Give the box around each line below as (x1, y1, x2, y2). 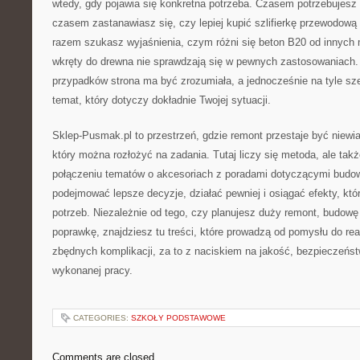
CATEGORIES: (73, 313, 131, 322)
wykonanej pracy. (52, 264, 133, 276)
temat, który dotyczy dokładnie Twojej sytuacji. (52, 94, 271, 106)
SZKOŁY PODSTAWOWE (131, 313, 226, 322)
